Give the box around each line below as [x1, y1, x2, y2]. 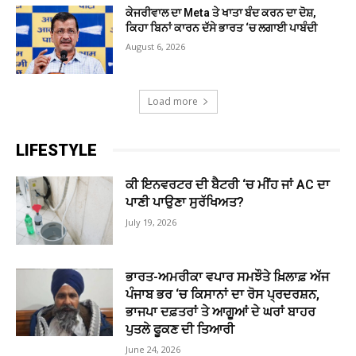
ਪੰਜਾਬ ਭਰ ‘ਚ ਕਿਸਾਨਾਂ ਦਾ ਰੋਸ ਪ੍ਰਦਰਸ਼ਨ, [126, 286, 320, 302]
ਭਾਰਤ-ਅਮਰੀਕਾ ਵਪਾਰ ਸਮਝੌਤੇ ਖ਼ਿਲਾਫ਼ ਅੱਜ [126, 269, 330, 284]
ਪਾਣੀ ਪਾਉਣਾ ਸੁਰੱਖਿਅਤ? [126, 194, 245, 210]
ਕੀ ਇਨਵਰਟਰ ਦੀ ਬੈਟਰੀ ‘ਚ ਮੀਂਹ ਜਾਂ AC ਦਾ [126, 176, 331, 192]
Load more [147, 94, 198, 108]
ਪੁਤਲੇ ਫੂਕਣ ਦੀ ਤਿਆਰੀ [126, 321, 235, 337]
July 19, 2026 [126, 215, 177, 228]
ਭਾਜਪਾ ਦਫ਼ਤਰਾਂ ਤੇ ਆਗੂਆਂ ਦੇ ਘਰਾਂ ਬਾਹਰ [126, 304, 316, 319]
